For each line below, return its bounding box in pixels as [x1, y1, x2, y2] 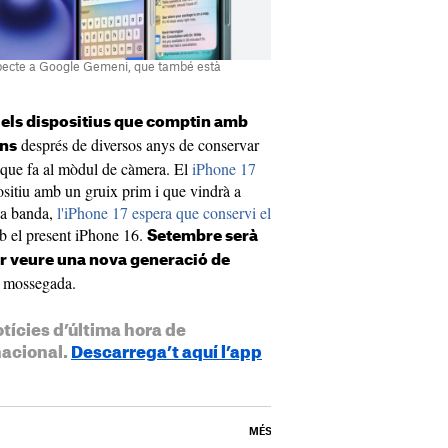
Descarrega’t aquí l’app [71, 345, 262, 362]
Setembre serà [147, 229, 258, 245]
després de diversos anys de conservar [17, 134, 259, 156]
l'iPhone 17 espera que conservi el [57, 202, 271, 224]
